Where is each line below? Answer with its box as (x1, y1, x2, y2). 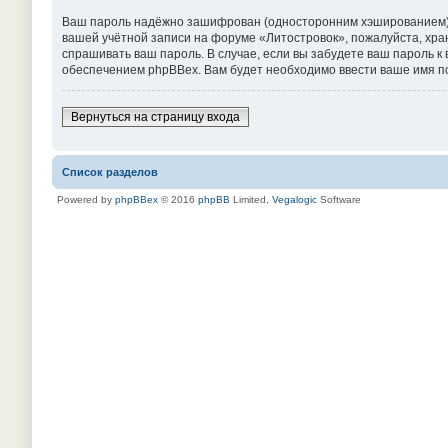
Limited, (230, 194, 272, 205)
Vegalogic (272, 194, 317, 205)
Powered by (57, 194, 115, 205)
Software (317, 194, 361, 205)
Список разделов (62, 166, 158, 178)
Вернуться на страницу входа (71, 110, 240, 124)
